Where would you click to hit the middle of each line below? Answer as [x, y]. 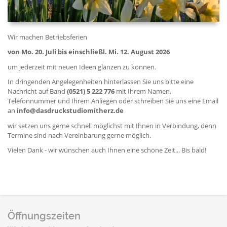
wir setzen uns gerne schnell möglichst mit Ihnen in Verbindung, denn [112, 125]
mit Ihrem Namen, [143, 91]
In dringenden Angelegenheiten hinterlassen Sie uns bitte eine [101, 82]
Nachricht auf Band [37, 91]
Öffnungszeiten [44, 216]
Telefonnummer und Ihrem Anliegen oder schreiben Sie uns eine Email [113, 101]
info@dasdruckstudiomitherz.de [70, 111]
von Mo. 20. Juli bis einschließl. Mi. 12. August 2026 [89, 52]
